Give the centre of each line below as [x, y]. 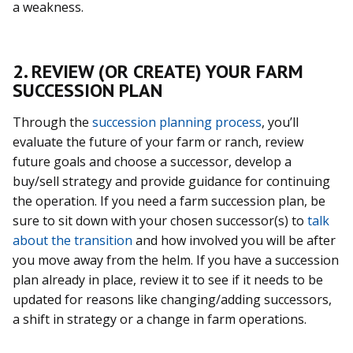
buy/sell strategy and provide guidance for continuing [171, 181]
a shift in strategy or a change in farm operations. [161, 319]
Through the [52, 122]
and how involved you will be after [234, 240]
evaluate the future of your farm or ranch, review [158, 141]
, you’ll [280, 122]
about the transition [72, 240]
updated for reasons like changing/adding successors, [172, 299]
